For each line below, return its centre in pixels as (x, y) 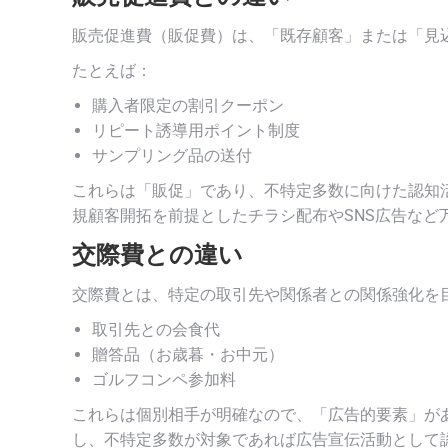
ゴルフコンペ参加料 (164, 379)
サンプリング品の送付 (172, 155)
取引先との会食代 (156, 329)
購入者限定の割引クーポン (188, 105)
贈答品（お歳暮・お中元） (188, 354)
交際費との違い (157, 254)
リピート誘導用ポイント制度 (196, 130)
